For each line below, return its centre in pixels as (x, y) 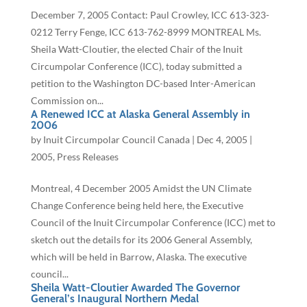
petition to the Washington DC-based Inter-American (143, 84)
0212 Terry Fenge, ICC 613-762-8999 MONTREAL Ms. (146, 32)
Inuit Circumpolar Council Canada (116, 140)
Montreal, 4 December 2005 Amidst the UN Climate (141, 188)
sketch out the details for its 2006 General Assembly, (141, 240)
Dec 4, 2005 (222, 140)
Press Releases (87, 157)
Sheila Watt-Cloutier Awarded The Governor (135, 288)
